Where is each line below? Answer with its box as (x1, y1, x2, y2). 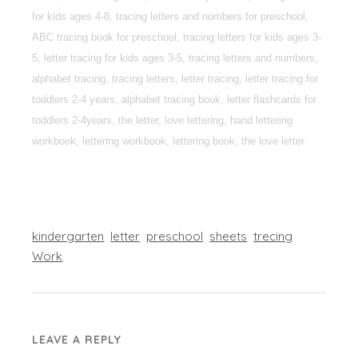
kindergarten (32, 229, 105, 245)
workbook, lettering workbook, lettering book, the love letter (32, 135, 305, 148)
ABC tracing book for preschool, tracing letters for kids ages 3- (32, 31, 322, 44)
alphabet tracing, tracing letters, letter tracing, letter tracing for (32, 73, 319, 86)
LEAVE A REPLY (32, 332, 122, 348)
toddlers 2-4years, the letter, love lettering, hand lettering (32, 114, 293, 127)
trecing (253, 229, 293, 245)
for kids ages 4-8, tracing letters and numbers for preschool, (32, 10, 309, 23)
